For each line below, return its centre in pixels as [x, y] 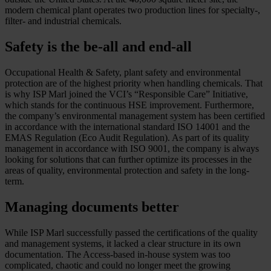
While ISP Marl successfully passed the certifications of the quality [131, 232]
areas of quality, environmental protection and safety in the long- [127, 170]
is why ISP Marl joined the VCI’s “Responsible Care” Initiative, [126, 94]
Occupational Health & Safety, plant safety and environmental [123, 72]
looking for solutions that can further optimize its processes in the [128, 159]
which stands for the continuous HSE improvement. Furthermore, [129, 105]
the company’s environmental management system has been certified [135, 116]
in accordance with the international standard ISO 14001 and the [127, 126]
